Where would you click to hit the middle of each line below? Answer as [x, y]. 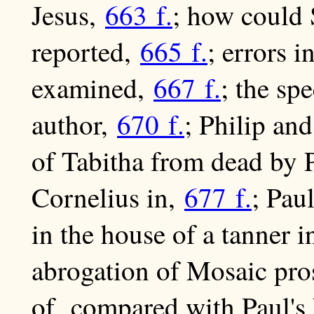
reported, [86, 52]
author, [74, 124]
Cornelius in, [108, 197]
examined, [93, 88]
